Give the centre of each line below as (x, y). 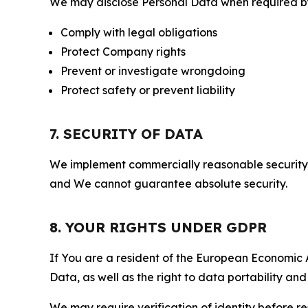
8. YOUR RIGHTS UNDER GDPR (158, 227)
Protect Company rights (123, 51)
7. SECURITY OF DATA (126, 133)
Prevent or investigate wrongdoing (153, 70)
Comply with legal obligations (139, 32)
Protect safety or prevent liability (148, 90)
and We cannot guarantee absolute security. (168, 183)
